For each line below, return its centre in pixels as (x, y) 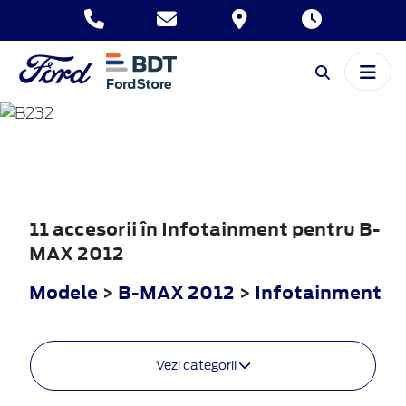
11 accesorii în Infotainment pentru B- (205, 228)
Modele (63, 292)
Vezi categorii (198, 365)
